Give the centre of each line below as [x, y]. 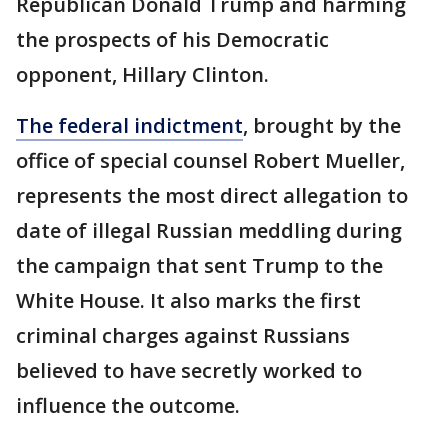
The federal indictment [129, 126]
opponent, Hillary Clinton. [142, 75]
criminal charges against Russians [183, 336]
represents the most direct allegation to [212, 196]
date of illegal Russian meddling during [209, 231]
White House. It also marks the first [188, 301]
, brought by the [322, 126]
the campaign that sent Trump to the [199, 266]
